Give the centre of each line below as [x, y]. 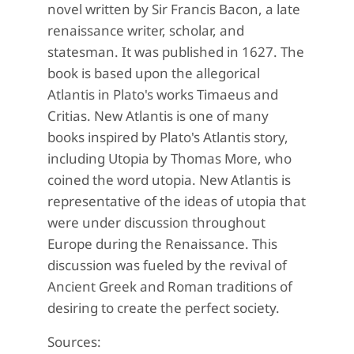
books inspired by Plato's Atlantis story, [168, 137]
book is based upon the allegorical [154, 73]
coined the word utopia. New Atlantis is [169, 179]
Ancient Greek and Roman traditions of [170, 286]
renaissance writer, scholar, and [146, 30]
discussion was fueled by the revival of [167, 265]
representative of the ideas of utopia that [177, 201]
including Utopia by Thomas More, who [169, 158]
